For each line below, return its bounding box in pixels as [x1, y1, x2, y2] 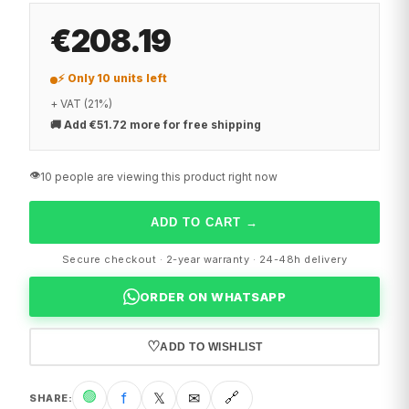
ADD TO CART [151, 215, 241, 230]
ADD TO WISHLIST [160, 341, 263, 354]
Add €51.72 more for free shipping [64, 118, 261, 132]
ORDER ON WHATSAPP [139, 289, 287, 305]
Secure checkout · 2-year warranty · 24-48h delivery [61, 253, 348, 267]
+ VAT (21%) [50, 97, 112, 111]
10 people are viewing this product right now [40, 170, 278, 184]
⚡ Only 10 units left [58, 71, 167, 86]
